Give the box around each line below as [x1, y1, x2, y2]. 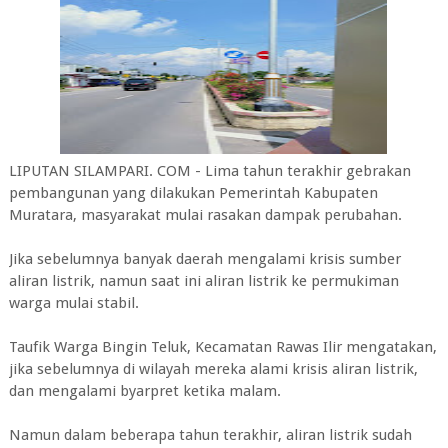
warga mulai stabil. [8, 294, 139, 312]
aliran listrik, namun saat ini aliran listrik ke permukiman [8, 272, 399, 290]
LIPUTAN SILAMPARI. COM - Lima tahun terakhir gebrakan [8, 162, 411, 180]
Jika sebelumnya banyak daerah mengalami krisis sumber [8, 250, 401, 268]
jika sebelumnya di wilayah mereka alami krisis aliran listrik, [8, 360, 418, 378]
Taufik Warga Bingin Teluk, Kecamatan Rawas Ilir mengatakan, [8, 338, 437, 356]
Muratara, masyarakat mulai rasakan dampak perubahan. [8, 206, 402, 224]
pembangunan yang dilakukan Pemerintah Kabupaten [8, 184, 378, 202]
